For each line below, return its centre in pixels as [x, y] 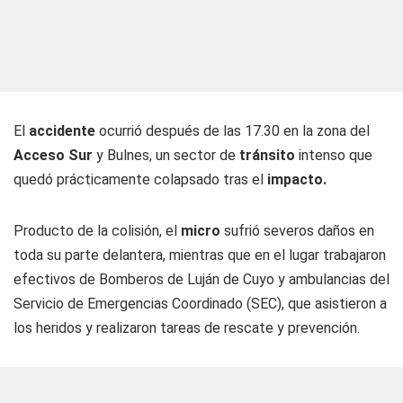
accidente [64, 131]
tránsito [265, 155]
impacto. [297, 179]
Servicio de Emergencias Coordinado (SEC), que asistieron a [200, 304]
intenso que [334, 155]
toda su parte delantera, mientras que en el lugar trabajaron [200, 255]
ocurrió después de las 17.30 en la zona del [234, 131]
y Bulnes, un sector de [164, 155]
